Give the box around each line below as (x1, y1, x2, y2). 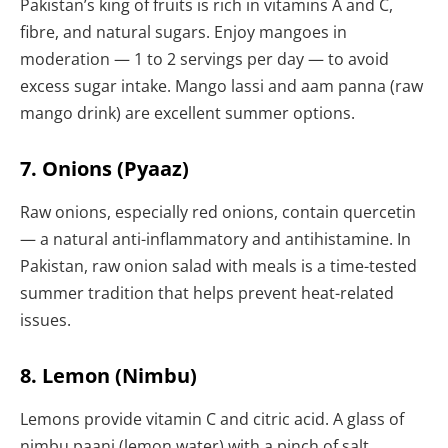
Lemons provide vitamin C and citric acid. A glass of (20, 407, 404, 430)
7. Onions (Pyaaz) (20, 154, 189, 182)
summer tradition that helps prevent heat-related (20, 281, 394, 304)
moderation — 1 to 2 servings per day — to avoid (20, 47, 389, 70)
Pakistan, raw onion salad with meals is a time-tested (20, 254, 417, 277)
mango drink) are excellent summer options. (20, 101, 355, 124)
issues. (20, 308, 71, 331)
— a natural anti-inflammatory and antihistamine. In (20, 227, 411, 250)
